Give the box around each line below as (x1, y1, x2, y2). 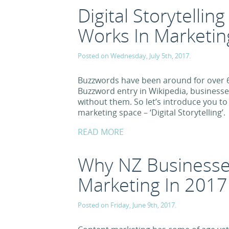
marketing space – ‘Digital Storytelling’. (78, 107, 225, 118)
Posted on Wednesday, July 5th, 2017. (78, 51, 191, 60)
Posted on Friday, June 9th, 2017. (78, 200, 176, 210)
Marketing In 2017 (78, 172, 227, 197)
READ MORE (78, 126, 124, 138)
